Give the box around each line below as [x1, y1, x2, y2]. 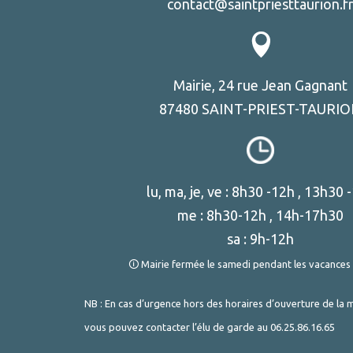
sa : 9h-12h [227, 231, 295, 247]
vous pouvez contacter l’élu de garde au [84, 321, 270, 333]
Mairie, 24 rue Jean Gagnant [173, 77, 348, 94]
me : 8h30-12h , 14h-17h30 [177, 207, 344, 224]
